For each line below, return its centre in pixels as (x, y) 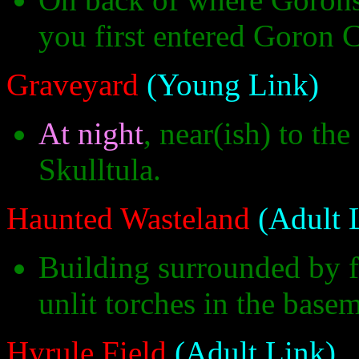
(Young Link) (229, 85)
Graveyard (73, 85)
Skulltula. (100, 170)
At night (91, 134)
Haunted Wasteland (128, 219)
